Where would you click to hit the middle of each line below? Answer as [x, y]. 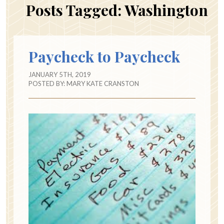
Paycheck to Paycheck [104, 57]
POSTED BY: [47, 84]
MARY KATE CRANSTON [103, 84]
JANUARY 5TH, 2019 [60, 75]
